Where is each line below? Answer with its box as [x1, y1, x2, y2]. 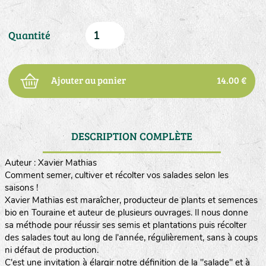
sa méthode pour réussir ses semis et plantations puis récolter [4, 219, 246, 231]
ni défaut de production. [4, 244, 99, 256]
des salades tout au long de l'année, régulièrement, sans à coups [4, 232, 258, 243]
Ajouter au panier [50, 74, 126, 86]
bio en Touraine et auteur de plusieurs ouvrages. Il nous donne [4, 207, 248, 218]
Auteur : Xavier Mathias [4, 157, 97, 169]
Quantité [8, 28, 50, 42]
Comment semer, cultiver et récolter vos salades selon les [4, 169, 229, 181]
